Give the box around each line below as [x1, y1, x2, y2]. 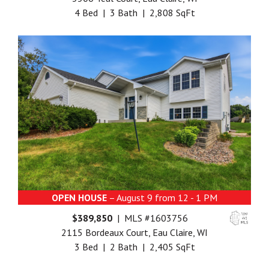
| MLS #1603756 [112, 212, 188, 225]
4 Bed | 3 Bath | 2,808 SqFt [74, 7, 195, 19]
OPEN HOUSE [52, 192, 107, 204]
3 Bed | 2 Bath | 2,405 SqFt [74, 241, 195, 253]
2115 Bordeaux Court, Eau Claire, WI [61, 226, 208, 239]
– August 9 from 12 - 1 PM [107, 192, 217, 204]
